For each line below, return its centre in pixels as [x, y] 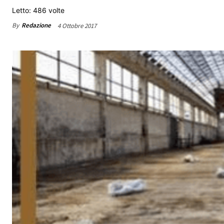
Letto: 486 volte [38, 10]
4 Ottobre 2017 [77, 25]
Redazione [36, 25]
